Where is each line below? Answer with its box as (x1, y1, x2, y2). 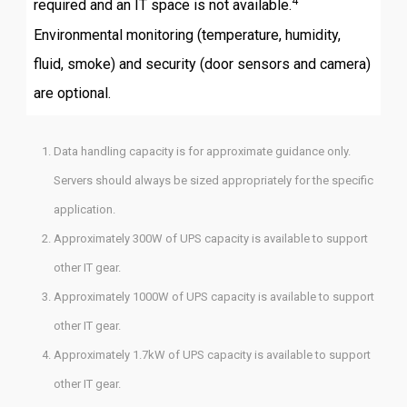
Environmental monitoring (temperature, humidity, (33, 25, 341, 44)
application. (54, 202, 116, 216)
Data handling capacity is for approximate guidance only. (54, 144, 352, 158)
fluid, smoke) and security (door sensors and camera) (33, 55, 371, 73)
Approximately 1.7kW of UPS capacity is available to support (54, 347, 372, 362)
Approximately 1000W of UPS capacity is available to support (54, 289, 375, 303)
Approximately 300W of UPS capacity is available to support (54, 231, 369, 245)
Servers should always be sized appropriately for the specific (54, 173, 374, 187)
